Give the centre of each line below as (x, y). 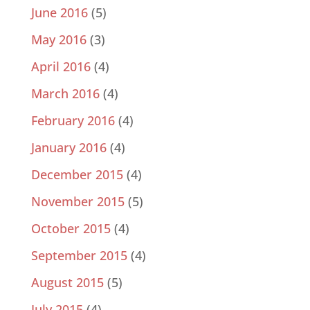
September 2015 (79, 256)
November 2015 (77, 202)
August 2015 (67, 283)
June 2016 (59, 13)
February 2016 (73, 121)
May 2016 (58, 40)
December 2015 (77, 175)
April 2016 (61, 67)
